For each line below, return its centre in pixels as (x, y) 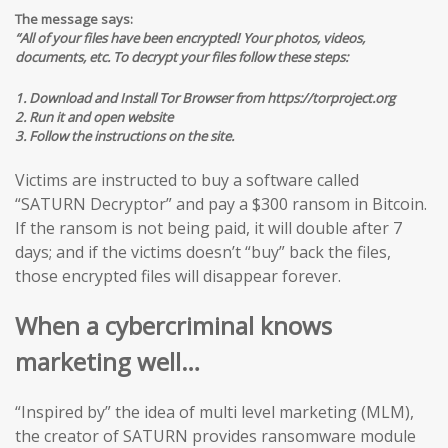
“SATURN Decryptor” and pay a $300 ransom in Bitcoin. (221, 204)
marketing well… (107, 361)
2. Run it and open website (94, 116)
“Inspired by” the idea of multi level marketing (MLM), (214, 411)
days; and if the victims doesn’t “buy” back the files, (203, 252)
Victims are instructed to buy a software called (187, 180)
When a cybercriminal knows (173, 325)
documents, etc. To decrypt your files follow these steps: (181, 56)
